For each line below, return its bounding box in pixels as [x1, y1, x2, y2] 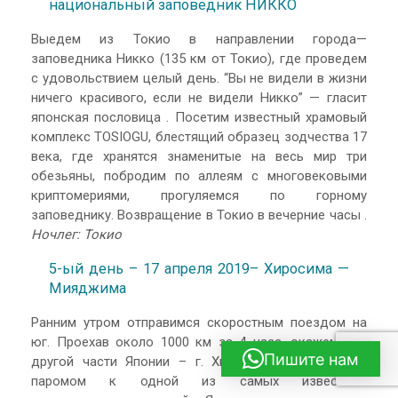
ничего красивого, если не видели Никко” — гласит [31, 90, 367, 107]
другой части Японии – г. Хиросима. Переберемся [31, 354, 367, 370]
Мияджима [49, 279, 126, 297]
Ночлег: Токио [31, 227, 122, 243]
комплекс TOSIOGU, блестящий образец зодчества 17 [31, 129, 367, 146]
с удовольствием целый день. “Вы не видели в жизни [31, 70, 367, 87]
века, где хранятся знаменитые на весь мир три [31, 148, 367, 165]
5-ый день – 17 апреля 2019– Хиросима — [49, 259, 349, 277]
